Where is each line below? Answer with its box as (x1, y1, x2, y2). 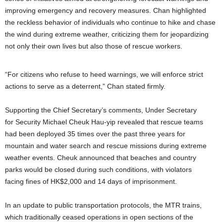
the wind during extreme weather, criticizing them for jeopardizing (5, 30, 209, 38)
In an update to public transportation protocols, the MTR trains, (5, 201, 202, 209)
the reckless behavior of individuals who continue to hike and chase (5, 18, 216, 26)
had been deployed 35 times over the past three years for (5, 129, 185, 138)
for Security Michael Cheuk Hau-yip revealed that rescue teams (5, 117, 203, 126)
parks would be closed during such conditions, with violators (5, 165, 192, 173)
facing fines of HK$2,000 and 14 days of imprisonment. (5, 177, 177, 185)
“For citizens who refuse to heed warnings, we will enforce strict (5, 70, 203, 78)
